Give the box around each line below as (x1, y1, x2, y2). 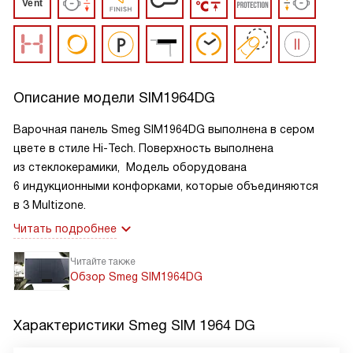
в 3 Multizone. (13, 199, 86, 211)
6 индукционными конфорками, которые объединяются (13, 180, 318, 192)
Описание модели (13, 90, 139, 106)
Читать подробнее (13, 222, 117, 235)
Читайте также (70, 256, 136, 267)
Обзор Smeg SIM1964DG (70, 270, 203, 283)
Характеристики (13, 318, 128, 333)
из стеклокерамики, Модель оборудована (13, 161, 247, 173)
